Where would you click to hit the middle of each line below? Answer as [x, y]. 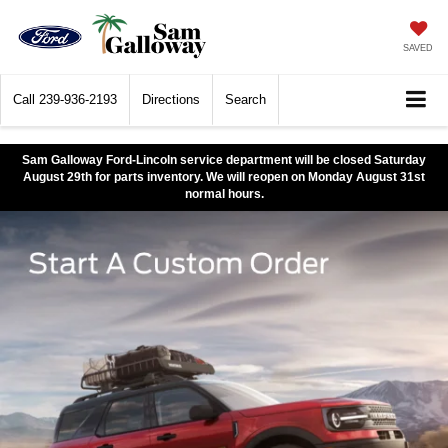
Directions [171, 100]
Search [245, 100]
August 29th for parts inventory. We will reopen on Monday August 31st [224, 177]
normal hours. [224, 194]
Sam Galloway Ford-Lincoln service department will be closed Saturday [224, 160]
